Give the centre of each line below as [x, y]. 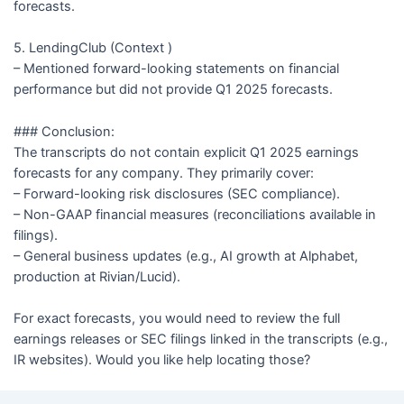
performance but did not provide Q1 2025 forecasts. [173, 90]
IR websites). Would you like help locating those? [161, 359]
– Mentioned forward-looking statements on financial [176, 69]
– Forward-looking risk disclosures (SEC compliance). [176, 193]
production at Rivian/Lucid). [96, 276]
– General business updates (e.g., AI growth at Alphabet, [185, 256]
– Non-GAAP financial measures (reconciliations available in [194, 214]
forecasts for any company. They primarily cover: [163, 173]
